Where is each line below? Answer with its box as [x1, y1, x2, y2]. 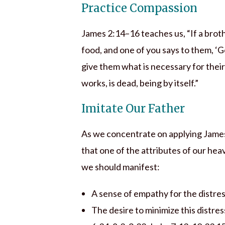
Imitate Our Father [81, 101, 185, 116]
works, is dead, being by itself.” [81, 77, 198, 89]
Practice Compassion [81, 1, 197, 16]
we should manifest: [81, 161, 160, 173]
